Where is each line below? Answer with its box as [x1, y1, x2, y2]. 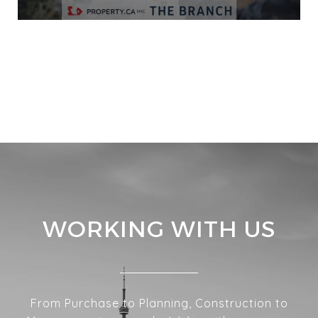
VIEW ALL [132, 65, 186, 78]
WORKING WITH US [43, 214, 275, 243]
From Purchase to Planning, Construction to [30, 295, 288, 310]
